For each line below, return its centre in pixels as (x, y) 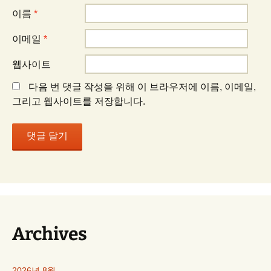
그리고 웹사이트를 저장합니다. (79, 101)
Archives (50, 234)
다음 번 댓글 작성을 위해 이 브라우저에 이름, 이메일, (142, 87)
